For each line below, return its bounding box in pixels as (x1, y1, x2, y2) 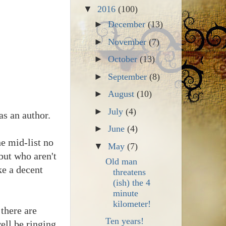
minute (113, 188, 139, 198)
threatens (113, 166, 146, 177)
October (108, 54, 140, 65)
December (108, 19, 148, 30)
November (108, 36, 149, 47)
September (108, 71, 150, 82)
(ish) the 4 (113, 177, 151, 188)
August (108, 89, 137, 99)
